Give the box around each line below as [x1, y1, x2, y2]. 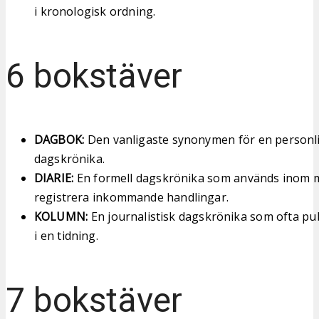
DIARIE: [34, 169, 74, 186]
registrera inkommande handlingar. [34, 189, 229, 205]
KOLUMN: [34, 208, 88, 224]
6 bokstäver [6, 55, 182, 96]
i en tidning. [34, 227, 98, 244]
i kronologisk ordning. [34, 3, 156, 19]
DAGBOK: [34, 131, 85, 147]
